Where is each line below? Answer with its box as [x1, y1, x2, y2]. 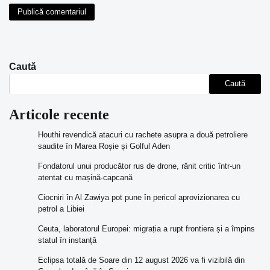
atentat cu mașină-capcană [38, 172, 133, 182]
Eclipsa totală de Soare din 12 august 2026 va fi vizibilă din [38, 255, 245, 265]
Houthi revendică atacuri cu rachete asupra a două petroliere [38, 130, 248, 139]
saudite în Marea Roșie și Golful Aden [38, 141, 170, 151]
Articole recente [9, 106, 109, 122]
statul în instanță [38, 235, 96, 245]
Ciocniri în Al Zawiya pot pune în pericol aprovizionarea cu [38, 192, 240, 202]
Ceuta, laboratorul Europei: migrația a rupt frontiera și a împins [38, 224, 255, 233]
